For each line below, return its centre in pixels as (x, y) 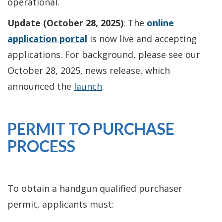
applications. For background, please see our (104, 54)
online (160, 23)
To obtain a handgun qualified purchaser (95, 188)
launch (88, 86)
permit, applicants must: (61, 204)
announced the (41, 86)
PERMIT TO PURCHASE (91, 128)
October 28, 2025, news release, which (89, 70)
